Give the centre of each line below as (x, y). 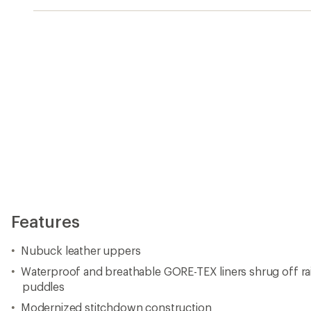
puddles (43, 286)
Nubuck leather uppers (81, 250)
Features (45, 221)
